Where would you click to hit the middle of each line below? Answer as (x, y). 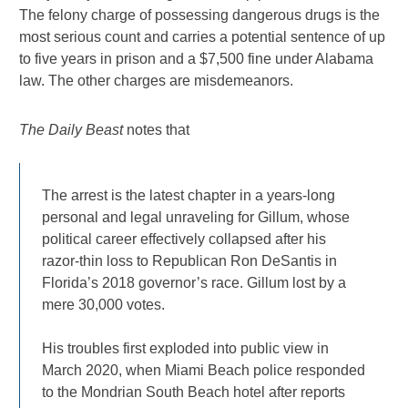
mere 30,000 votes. (104, 304)
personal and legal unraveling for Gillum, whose (196, 217)
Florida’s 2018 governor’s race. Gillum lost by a (194, 282)
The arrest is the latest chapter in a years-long (189, 195)
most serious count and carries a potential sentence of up (203, 36)
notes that (157, 129)
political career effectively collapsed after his (184, 239)
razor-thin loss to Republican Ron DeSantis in (190, 260)
